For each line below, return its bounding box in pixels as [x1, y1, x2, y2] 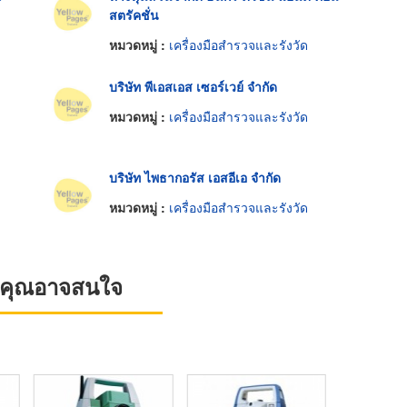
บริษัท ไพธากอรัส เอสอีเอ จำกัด [108, 167, 281, 186]
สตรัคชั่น [108, 5, 159, 24]
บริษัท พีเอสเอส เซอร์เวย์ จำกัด [108, 76, 277, 95]
